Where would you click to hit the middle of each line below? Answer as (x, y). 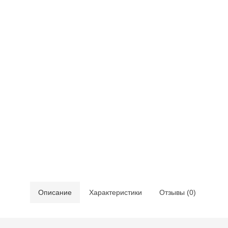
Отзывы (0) (178, 192)
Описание (55, 192)
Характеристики (116, 192)
